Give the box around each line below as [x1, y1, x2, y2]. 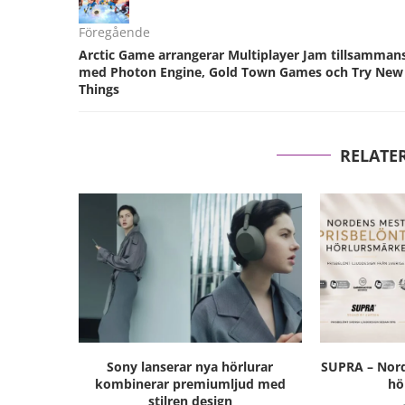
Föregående [79, 24, 150, 42]
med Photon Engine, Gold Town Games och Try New [79, 63, 403, 81]
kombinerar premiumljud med [94, 374, 286, 392]
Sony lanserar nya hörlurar [107, 357, 274, 375]
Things [79, 80, 119, 99]
